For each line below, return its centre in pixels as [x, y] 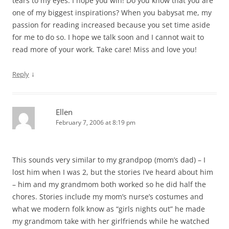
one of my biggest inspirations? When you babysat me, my [112, 13]
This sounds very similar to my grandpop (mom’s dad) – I [109, 160]
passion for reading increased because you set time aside [111, 25]
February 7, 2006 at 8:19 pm [96, 122]
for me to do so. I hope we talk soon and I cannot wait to [108, 37]
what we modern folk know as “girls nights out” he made [109, 209]
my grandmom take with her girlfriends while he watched [111, 221]
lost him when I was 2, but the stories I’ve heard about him [113, 172]
